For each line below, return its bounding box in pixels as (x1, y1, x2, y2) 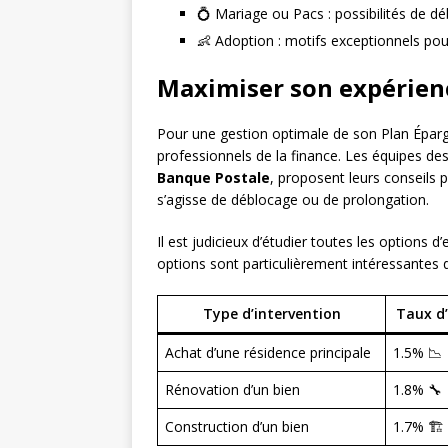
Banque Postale (157, 168, 270, 188)
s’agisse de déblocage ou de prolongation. (157, 190, 429, 210)
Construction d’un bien (165, 417, 309, 437)
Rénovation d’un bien (165, 380, 300, 400)
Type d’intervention (202, 304, 341, 324)
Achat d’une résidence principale (165, 343, 371, 363)
